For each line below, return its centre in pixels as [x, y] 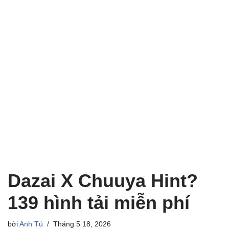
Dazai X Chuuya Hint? [103, 181]
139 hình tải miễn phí [99, 203]
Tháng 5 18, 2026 [82, 224]
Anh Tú [31, 224]
